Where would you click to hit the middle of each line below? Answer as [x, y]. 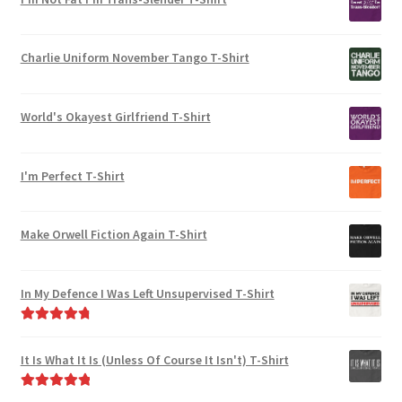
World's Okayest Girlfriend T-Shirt [115, 117]
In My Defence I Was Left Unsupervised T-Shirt [147, 294]
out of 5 [40, 352]
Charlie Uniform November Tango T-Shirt [135, 58]
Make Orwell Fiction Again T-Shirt [114, 235]
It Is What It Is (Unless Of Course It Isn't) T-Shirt [154, 359]
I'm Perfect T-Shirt [72, 175]
